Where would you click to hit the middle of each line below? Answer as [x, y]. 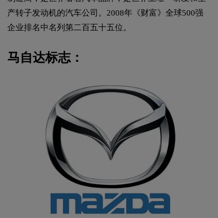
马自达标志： [45, 58]
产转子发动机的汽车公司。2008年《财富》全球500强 [105, 13]
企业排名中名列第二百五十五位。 [69, 27]
